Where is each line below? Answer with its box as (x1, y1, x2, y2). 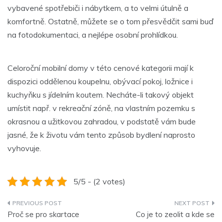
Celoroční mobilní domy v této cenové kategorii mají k (7, 62, 194, 73)
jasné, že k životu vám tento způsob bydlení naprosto (7, 129, 195, 140)
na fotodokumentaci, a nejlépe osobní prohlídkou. (7, 29, 178, 40)
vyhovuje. (7, 143, 41, 153)
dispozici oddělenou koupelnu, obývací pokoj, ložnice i (7, 76, 193, 86)
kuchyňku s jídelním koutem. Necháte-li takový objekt (7, 89, 194, 100)
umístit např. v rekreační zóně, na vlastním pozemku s (7, 103, 195, 113)
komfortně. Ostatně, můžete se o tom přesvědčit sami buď (7, 16, 214, 26)
